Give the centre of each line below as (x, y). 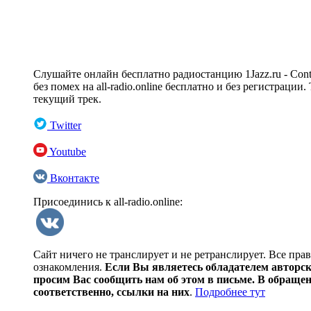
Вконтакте (73, 178)
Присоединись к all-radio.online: (108, 202)
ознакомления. (69, 267)
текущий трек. (67, 99)
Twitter (64, 126)
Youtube (67, 152)
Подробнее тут (230, 292)
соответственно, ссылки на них (111, 292)
